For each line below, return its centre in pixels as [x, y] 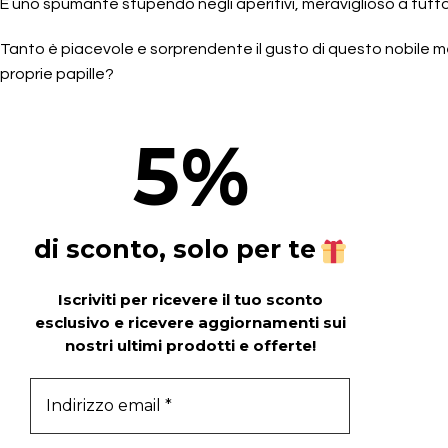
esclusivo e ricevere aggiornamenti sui [190, 322]
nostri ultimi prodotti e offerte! [190, 345]
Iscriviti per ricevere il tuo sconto [190, 299]
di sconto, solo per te [175, 249]
